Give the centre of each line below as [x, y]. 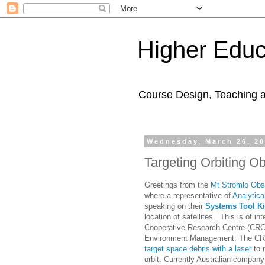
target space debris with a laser [198, 248]
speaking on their [175, 206]
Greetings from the [177, 185]
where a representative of [188, 195]
